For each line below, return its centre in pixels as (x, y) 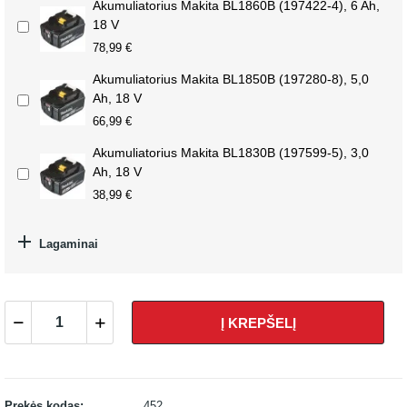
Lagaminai (67, 243)
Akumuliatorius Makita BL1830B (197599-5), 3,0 (231, 153)
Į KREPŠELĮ (258, 323)
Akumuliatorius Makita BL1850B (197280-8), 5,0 (231, 79)
